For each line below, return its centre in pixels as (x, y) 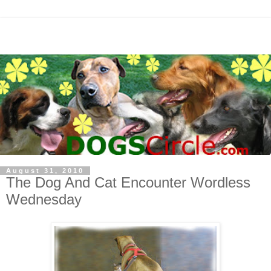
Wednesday (44, 199)
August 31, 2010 (45, 170)
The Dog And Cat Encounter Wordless (128, 182)
